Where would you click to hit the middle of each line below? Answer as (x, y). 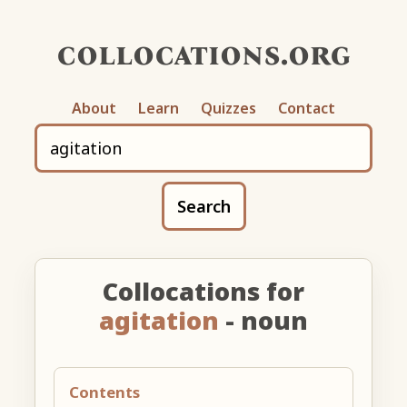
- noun (263, 320)
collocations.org (203, 53)
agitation (159, 320)
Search (203, 206)
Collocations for (203, 291)
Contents (105, 392)
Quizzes (228, 108)
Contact (307, 108)
